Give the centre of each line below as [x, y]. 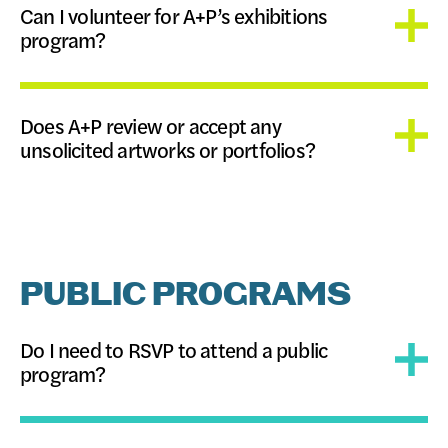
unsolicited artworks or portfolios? [167, 149]
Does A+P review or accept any [150, 125]
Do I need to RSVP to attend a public [174, 349]
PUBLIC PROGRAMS [185, 295]
